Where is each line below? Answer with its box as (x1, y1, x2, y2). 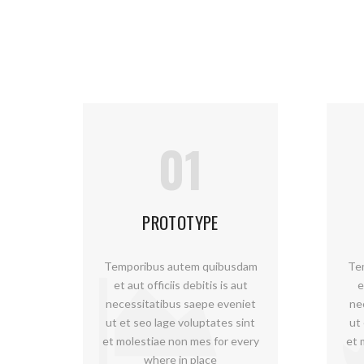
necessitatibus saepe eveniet (105, 297, 256, 310)
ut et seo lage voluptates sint (106, 315, 255, 329)
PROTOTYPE (142, 210, 219, 235)
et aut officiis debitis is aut (113, 278, 248, 292)
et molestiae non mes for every (102, 334, 259, 348)
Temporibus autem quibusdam (103, 259, 258, 273)
